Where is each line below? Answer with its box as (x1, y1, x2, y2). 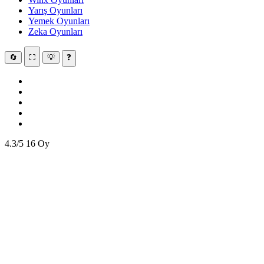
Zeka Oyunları (28, 27, 82, 37)
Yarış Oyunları (28, 5, 82, 15)
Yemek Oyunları (28, 16, 90, 26)
